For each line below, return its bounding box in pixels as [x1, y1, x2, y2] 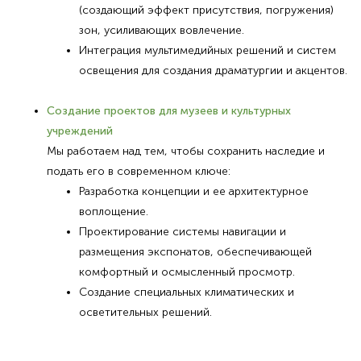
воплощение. [78, 204, 148, 218]
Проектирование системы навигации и [78, 224, 286, 239]
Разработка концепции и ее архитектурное [78, 184, 309, 198]
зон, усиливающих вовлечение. [78, 23, 244, 37]
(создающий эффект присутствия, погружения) [78, 2, 334, 17]
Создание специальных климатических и [78, 284, 294, 299]
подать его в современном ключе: [46, 164, 230, 178]
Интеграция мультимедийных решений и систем [78, 43, 336, 57]
